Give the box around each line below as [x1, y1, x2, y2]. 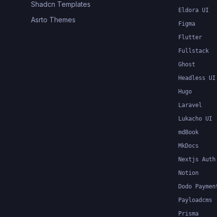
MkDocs [178, 142, 199, 149]
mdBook [178, 129, 199, 136]
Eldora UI [178, 7, 209, 14]
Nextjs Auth [178, 156, 216, 163]
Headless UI [178, 75, 216, 81]
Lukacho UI [178, 115, 212, 122]
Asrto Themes [31, 15, 76, 24]
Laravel [178, 102, 202, 108]
